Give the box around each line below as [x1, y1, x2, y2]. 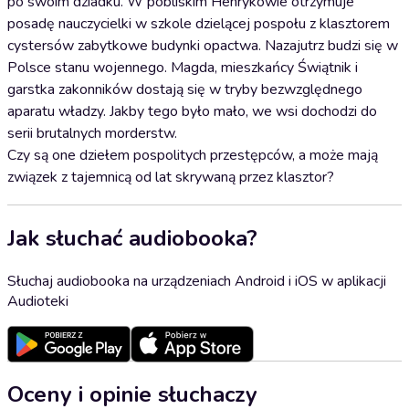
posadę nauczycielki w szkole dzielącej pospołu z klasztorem [7, 14, 390, 34]
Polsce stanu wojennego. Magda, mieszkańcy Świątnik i [7, 58, 358, 78]
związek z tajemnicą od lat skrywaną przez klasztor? [7, 167, 334, 187]
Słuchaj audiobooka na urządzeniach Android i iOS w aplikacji [7, 270, 386, 291]
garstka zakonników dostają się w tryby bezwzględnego [7, 79, 362, 100]
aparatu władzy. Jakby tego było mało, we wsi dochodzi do [7, 101, 377, 121]
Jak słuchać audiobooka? [7, 223, 257, 253]
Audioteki [7, 290, 68, 311]
